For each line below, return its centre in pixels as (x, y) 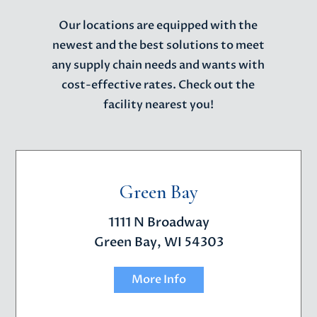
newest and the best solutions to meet (158, 45)
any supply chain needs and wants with (158, 65)
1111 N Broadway (158, 222)
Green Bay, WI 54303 (158, 242)
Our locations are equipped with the (158, 25)
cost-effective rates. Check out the (158, 85)
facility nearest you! (158, 104)
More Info (158, 279)
